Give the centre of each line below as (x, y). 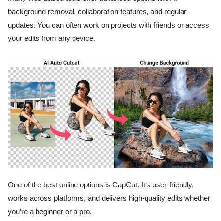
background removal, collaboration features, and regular (97, 12)
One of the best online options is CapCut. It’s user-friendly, (101, 185)
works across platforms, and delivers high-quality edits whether (109, 199)
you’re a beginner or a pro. (50, 212)
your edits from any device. (52, 38)
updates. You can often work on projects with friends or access (109, 25)
